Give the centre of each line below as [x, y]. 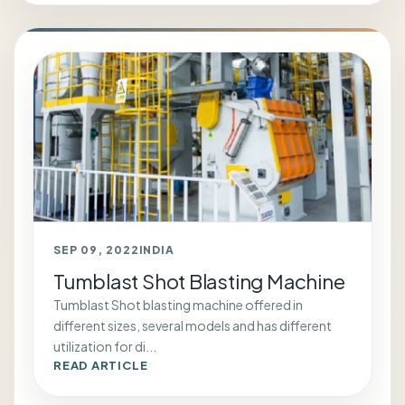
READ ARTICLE [101, 365]
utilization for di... [105, 346]
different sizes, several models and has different [193, 325]
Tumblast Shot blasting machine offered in [178, 305]
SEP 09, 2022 [96, 250]
